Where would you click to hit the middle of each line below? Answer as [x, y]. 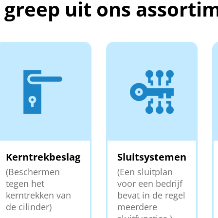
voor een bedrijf [150, 183]
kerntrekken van [38, 195]
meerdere [137, 207]
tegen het [25, 183]
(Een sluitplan [145, 172]
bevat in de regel [151, 195]
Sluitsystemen [152, 157]
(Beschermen [33, 172]
